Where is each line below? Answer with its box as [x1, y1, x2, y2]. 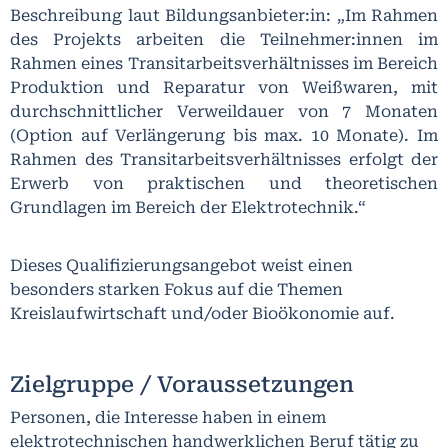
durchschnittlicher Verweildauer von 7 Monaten [10, 101, 438, 121]
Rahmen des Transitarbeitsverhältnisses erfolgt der [10, 149, 438, 169]
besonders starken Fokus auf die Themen [10, 279, 343, 299]
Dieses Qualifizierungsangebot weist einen [10, 255, 353, 275]
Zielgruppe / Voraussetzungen [10, 371, 354, 397]
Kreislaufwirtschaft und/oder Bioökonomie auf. [10, 303, 395, 323]
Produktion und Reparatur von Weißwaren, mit [10, 77, 438, 97]
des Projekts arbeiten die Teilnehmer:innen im [10, 29, 438, 49]
